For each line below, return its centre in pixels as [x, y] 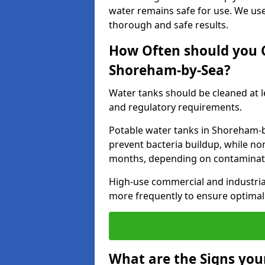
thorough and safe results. [169, 25]
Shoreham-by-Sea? [170, 70]
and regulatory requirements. [177, 107]
